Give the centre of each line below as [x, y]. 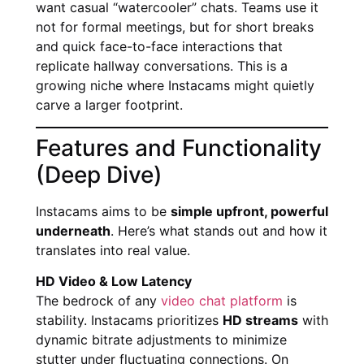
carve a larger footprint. [109, 105]
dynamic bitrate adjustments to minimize [161, 340]
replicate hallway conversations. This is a [162, 66]
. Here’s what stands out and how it [219, 230]
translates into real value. [113, 250]
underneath [73, 230]
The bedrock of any [98, 301]
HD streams [260, 321]
